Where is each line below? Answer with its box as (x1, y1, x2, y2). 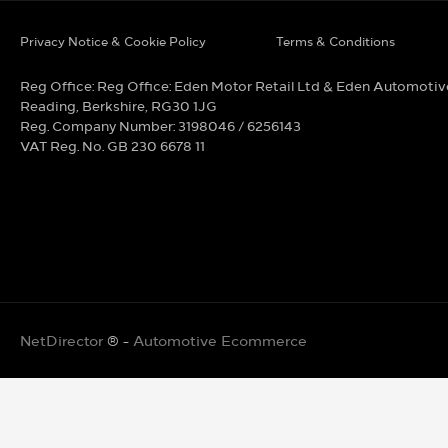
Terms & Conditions (276, 33, 396, 49)
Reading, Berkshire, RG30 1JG (20, 97, 217, 114)
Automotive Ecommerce (133, 331, 307, 349)
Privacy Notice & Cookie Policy (20, 33, 206, 49)
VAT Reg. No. (20, 137, 104, 154)
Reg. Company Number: (20, 117, 175, 134)
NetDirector (20, 331, 107, 349)
